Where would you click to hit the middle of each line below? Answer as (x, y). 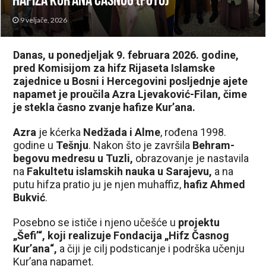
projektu (199, 222)
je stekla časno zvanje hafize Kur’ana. (104, 107)
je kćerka (60, 132)
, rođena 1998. (194, 132)
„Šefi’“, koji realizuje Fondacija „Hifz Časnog (121, 235)
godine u (35, 145)
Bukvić (29, 197)
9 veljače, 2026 (44, 20)
